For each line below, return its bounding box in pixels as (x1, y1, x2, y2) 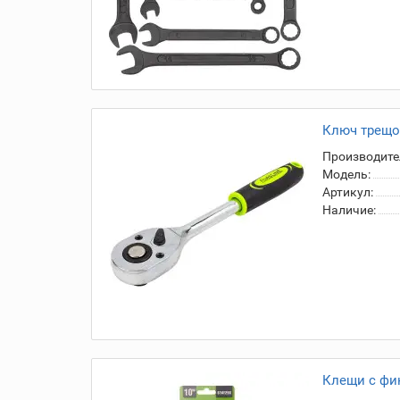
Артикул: (322, 185, 373, 199)
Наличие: (322, 203, 376, 217)
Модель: (322, 167, 371, 181)
